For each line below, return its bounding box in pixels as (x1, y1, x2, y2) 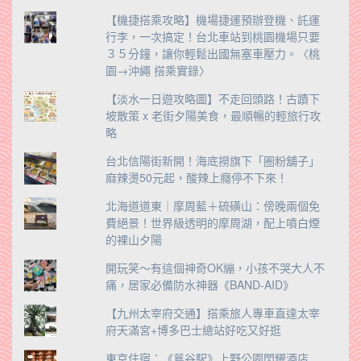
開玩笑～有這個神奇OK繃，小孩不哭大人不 (105, 259, 325, 276)
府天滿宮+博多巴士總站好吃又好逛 (105, 321, 281, 338)
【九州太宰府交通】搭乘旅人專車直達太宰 (105, 304, 320, 321)
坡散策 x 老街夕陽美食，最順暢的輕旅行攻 (105, 106, 321, 123)
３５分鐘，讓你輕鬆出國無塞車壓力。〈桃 (105, 44, 320, 61)
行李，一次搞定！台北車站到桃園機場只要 (105, 27, 320, 44)
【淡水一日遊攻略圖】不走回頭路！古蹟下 (105, 89, 320, 106)
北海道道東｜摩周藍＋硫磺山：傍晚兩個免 (105, 197, 320, 214)
